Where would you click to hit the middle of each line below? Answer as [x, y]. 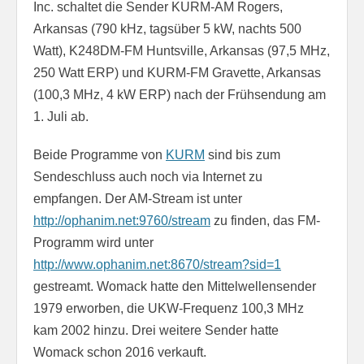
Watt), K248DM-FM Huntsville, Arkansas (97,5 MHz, [182, 50]
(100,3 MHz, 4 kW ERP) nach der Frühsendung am [180, 94]
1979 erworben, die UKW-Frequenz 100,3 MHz [169, 308]
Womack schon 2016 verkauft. [120, 352]
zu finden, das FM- [265, 220]
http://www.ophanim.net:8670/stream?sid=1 [157, 264]
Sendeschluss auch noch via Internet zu [148, 176]
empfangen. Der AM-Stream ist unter [138, 198]
